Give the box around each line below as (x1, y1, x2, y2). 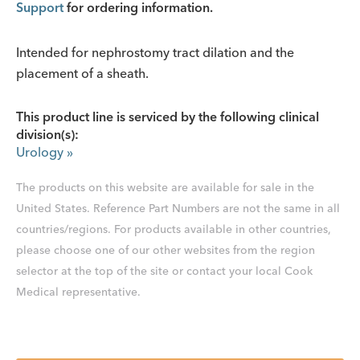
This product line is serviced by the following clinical (16, 108, 319, 125)
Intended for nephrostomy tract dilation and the (16, 44, 294, 60)
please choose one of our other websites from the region (16, 243, 315, 257)
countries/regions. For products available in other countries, (16, 222, 331, 236)
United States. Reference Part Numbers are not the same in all (16, 201, 340, 215)
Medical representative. (16, 284, 141, 299)
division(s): (16, 126, 79, 142)
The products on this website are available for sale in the (16, 180, 314, 194)
